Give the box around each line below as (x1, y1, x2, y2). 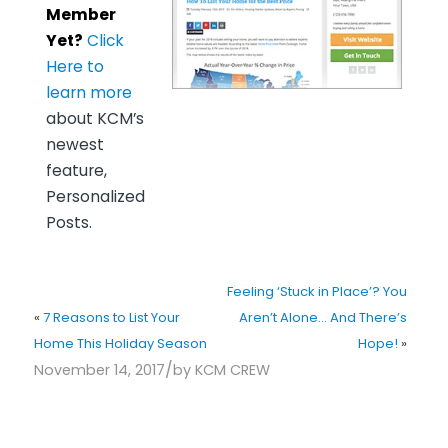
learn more (45, 82, 132, 104)
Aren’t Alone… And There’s (238, 307, 407, 327)
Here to (45, 56, 104, 78)
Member (45, 4, 116, 26)
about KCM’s (45, 108, 144, 130)
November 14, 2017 (33, 359, 165, 380)
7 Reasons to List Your (42, 307, 180, 327)
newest (45, 134, 104, 156)
